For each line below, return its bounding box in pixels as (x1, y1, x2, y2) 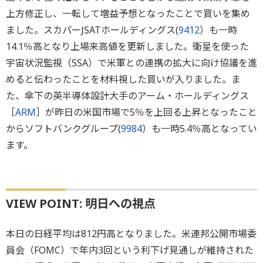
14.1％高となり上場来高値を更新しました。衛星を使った (6, 40, 249, 53)
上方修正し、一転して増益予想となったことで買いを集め (6, 7, 250, 21)
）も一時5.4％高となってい (142, 122, 257, 136)
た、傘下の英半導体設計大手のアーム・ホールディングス (6, 89, 249, 103)
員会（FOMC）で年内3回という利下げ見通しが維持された (6, 244, 254, 257)
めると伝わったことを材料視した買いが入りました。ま (6, 73, 241, 86)
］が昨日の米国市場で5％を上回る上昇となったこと (36, 106, 257, 119)
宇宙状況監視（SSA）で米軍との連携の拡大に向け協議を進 (6, 56, 257, 70)
